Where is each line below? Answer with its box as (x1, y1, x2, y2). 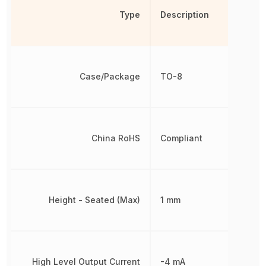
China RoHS (91, 132, 140, 143)
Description (160, 9, 209, 20)
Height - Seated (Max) (48, 194, 140, 205)
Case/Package (79, 71, 140, 81)
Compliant (160, 132, 202, 143)
